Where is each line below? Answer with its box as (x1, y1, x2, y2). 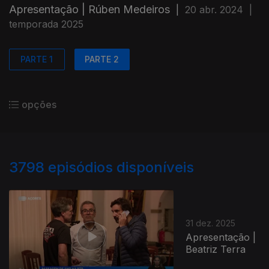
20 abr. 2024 (185, 4, 243, 16)
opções (22, 98, 56, 110)
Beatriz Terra (186, 243, 246, 255)
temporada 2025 (9, 18, 83, 30)
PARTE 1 (20, 54, 53, 64)
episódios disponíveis (48, 159, 194, 176)
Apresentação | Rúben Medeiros (9, 3, 170, 16)
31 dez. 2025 (186, 217, 236, 228)
